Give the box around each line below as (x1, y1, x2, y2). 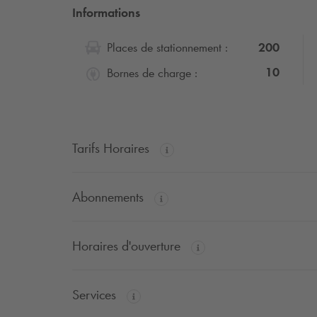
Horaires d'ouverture (72, 237, 184, 255)
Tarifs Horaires (72, 139, 153, 157)
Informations (72, 5, 140, 21)
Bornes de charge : (107, 65, 197, 81)
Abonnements (72, 188, 147, 206)
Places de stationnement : (107, 40, 228, 56)
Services (72, 286, 120, 304)
